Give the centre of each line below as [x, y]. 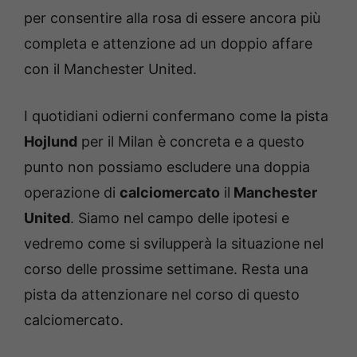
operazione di [72, 192]
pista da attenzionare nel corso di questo [162, 294]
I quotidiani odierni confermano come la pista [176, 116]
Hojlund [51, 141]
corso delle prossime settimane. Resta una [166, 269]
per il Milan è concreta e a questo [191, 141]
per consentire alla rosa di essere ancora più [172, 18]
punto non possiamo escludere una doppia [167, 167]
